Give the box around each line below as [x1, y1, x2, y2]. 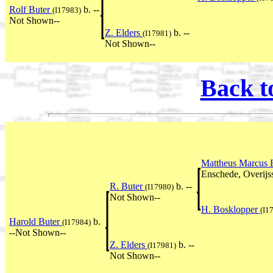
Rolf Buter [9, 4, 52, 15]
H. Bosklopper [201, 204, 260, 215]
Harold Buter [9, 216, 62, 227]
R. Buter [110, 181, 145, 192]
